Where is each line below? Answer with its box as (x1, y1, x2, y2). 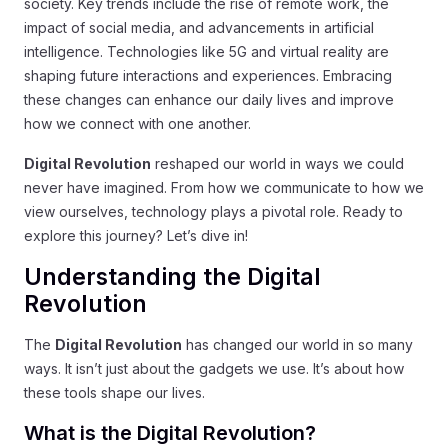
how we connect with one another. (24, 115, 251, 132)
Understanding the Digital (24, 263, 321, 291)
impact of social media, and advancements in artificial (24, 19, 374, 36)
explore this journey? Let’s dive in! (24, 227, 248, 244)
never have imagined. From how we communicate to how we (24, 179, 424, 196)
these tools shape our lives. (24, 384, 205, 401)
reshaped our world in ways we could (151, 155, 404, 172)
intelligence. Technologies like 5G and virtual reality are (24, 43, 389, 60)
